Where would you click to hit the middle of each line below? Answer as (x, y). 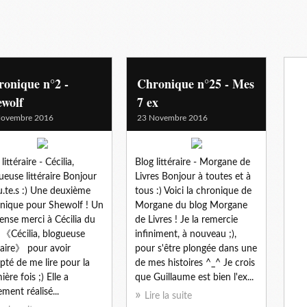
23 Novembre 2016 (172, 118)
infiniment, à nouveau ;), (186, 234)
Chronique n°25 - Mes (196, 83)
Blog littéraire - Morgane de (193, 162)
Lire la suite (168, 296)
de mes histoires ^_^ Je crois (195, 263)
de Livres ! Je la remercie (186, 220)
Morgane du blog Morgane (191, 205)
